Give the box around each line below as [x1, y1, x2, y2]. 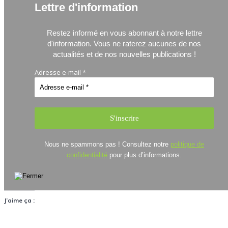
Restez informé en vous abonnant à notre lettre [46, 28, 202, 37]
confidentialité [67, 151, 107, 159]
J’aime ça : [4, 196, 35, 204]
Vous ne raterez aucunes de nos [94, 39, 201, 48]
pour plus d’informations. [107, 151, 182, 159]
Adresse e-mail [35, 67, 82, 77]
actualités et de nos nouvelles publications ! [52, 49, 196, 59]
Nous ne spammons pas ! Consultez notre [44, 140, 170, 148]
